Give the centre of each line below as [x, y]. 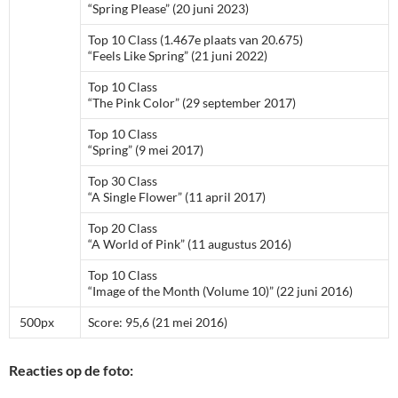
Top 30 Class [123, 181]
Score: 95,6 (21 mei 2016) [158, 322]
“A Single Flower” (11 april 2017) [177, 197]
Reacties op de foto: [71, 370]
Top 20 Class [123, 228]
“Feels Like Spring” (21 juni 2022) [178, 56]
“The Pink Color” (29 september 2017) [192, 103]
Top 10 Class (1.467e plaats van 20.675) [195, 40]
